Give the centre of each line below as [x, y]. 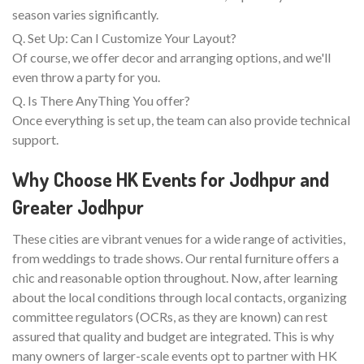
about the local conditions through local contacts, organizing [180, 297]
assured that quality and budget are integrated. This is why [173, 336]
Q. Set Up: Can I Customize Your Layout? [124, 37]
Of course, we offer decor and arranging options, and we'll [171, 57]
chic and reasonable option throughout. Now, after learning [175, 277]
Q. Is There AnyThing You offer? [101, 100]
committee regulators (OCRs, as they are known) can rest [170, 316]
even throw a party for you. [86, 76]
